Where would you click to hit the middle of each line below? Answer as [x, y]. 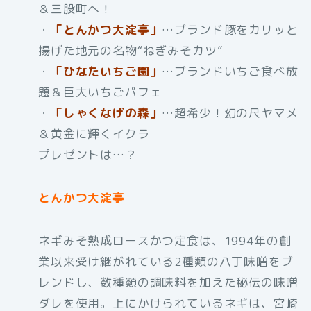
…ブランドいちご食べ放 [230, 71]
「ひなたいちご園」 [106, 71]
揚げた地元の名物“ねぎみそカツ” [131, 50]
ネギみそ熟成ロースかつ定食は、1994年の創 [165, 240]
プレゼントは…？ [88, 154]
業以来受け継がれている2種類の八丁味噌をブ [166, 261]
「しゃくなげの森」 [106, 112]
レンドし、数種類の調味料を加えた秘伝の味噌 [168, 282]
